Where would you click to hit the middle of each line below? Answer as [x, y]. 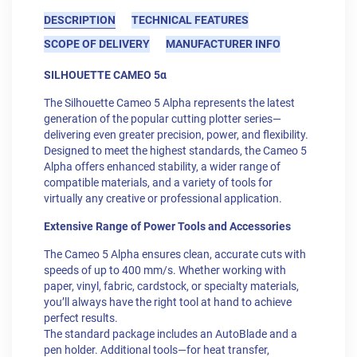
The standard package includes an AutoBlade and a [171, 335]
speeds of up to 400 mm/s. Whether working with [165, 271]
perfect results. [81, 319]
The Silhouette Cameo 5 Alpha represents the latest [169, 104]
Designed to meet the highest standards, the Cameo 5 [175, 151]
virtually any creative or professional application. [163, 199]
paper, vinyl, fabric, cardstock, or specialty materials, [171, 287]
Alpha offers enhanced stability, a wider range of [162, 167]
